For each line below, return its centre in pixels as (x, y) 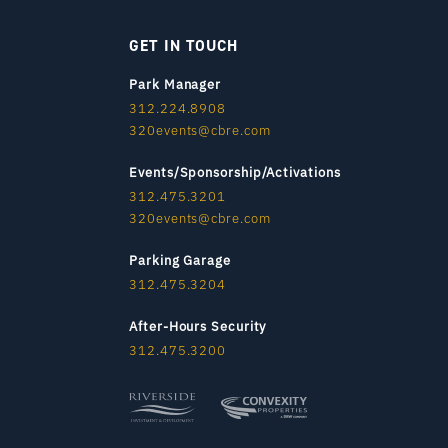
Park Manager (175, 84)
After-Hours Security (198, 326)
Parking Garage (180, 260)
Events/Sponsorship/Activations (235, 172)
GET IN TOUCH (184, 46)
